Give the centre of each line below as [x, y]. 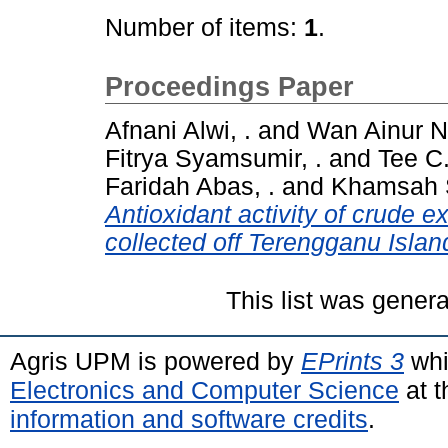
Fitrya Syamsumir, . [213, 158]
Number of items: [204, 27]
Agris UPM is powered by [155, 360]
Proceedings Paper [229, 87]
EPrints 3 [352, 360]
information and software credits [189, 418]
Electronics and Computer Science [204, 389]
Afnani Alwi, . [178, 130]
